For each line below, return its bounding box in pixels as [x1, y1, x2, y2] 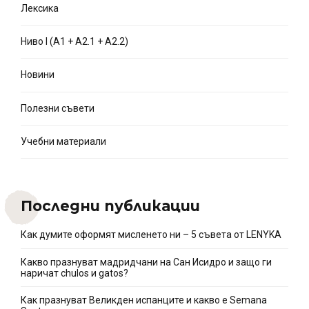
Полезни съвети [21, 102, 94, 114]
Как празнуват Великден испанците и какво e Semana [21, 295, 267, 306]
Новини [21, 69, 54, 81]
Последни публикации [21, 197, 200, 215]
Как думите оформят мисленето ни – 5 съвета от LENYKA [21, 229, 281, 241]
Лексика [21, 2, 59, 14]
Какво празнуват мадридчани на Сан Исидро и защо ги [21, 256, 272, 268]
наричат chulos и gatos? [21, 267, 128, 279]
